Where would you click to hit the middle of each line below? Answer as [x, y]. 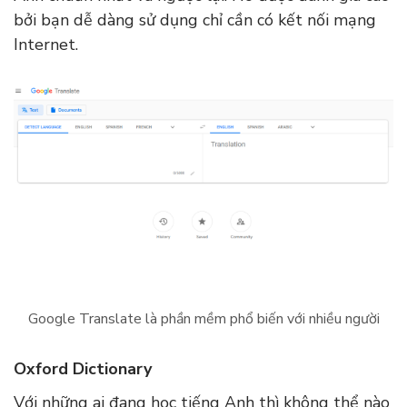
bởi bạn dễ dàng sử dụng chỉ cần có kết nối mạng [195, 20]
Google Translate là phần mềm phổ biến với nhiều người [203, 319]
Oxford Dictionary [83, 369]
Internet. [48, 44]
